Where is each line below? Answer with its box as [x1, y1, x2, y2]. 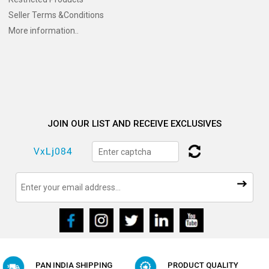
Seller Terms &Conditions [8, 10, 104, 20]
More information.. [8, 26, 79, 36]
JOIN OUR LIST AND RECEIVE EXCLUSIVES [47, 118, 222, 130]
